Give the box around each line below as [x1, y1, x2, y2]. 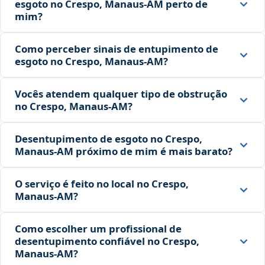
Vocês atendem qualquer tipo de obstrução [15, 87, 227, 101]
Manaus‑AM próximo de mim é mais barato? [15, 144, 232, 159]
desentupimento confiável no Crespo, [15, 234, 199, 248]
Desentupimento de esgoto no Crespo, [15, 132, 202, 146]
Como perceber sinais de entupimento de [15, 42, 218, 56]
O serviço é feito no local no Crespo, [15, 177, 189, 191]
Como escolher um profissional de [15, 222, 182, 236]
